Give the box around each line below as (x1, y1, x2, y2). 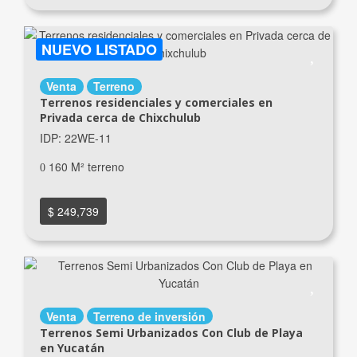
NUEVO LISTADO (41, 38, 158, 60)
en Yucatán (39, 339, 104, 355)
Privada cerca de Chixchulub (39, 110, 201, 125)
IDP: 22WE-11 (39, 129, 112, 146)
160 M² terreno (45, 158, 124, 175)
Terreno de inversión (93, 308, 206, 324)
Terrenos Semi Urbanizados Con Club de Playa (39, 324, 303, 340)
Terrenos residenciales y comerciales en (39, 95, 273, 110)
